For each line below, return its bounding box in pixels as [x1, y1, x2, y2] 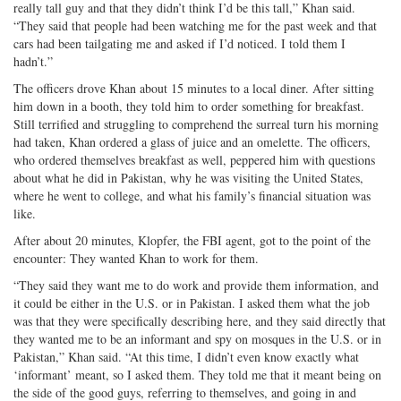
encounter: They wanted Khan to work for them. [13, 249, 259, 267]
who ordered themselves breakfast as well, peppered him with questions [13, 150, 375, 168]
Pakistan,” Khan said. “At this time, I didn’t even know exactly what [13, 347, 359, 365]
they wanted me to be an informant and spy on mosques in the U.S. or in [13, 329, 381, 347]
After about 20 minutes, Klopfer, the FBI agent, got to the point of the [13, 231, 371, 249]
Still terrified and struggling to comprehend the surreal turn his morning [13, 115, 379, 132]
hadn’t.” [13, 52, 53, 70]
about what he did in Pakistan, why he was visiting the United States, [13, 168, 363, 186]
